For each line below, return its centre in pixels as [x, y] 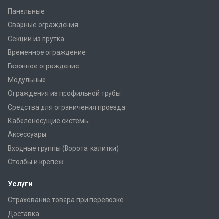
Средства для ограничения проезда [66, 107]
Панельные [26, 11]
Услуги [20, 184]
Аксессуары [27, 134]
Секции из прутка [36, 38]
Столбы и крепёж [36, 162]
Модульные [27, 79]
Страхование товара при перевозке [66, 200]
